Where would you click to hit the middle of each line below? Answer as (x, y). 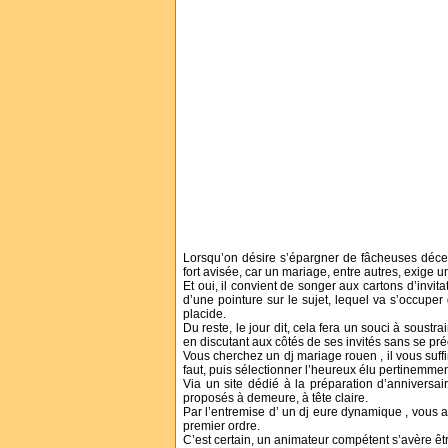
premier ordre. (221, 425)
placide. (204, 313)
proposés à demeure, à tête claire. (275, 397)
